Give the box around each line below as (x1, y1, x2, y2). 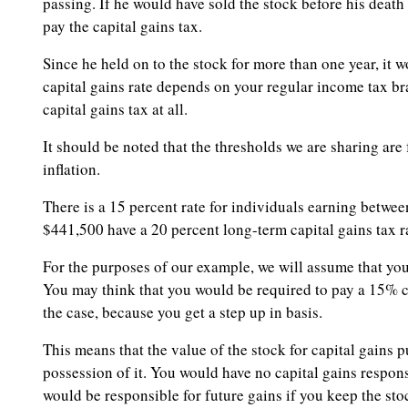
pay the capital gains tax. (43, 15, 202, 37)
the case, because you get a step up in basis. (43, 301, 322, 323)
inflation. (43, 158, 100, 180)
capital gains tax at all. (43, 98, 188, 120)
